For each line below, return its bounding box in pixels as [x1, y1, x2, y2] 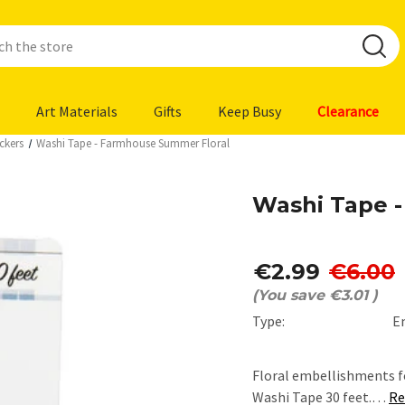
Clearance [317, 102, 379, 120]
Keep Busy [218, 102, 281, 120]
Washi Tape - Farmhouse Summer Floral [36, 136, 231, 151]
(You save [252, 287, 325, 304]
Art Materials [36, 102, 118, 120]
